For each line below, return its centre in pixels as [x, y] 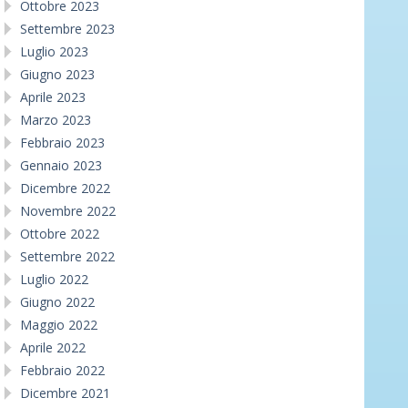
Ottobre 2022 [60, 233]
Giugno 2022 [57, 301]
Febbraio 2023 [62, 142]
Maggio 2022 [59, 324]
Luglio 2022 [54, 279]
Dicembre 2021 [65, 393]
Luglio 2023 [54, 51]
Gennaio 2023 [61, 165]
